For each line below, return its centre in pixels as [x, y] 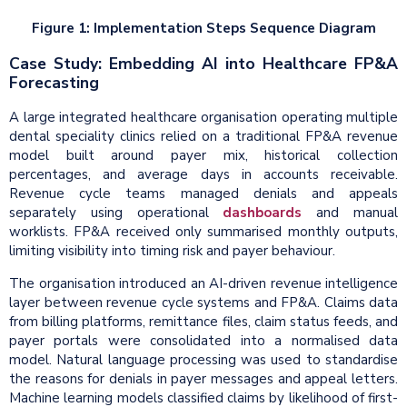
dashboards [263, 213]
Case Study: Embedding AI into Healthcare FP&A [203, 63]
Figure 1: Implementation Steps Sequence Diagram [203, 29]
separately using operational [116, 213]
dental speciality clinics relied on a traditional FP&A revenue [203, 137]
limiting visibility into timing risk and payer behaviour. [172, 251]
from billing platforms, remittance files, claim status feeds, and [203, 322]
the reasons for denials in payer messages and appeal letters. [203, 379]
